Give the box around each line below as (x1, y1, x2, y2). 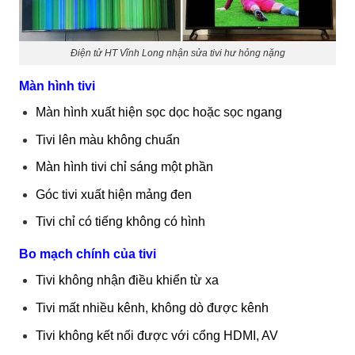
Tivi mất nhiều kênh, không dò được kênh (35, 300, 269, 315)
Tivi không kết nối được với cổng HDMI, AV (35, 328, 278, 342)
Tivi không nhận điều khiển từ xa (35, 273, 219, 288)
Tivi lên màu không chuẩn (35, 132, 180, 147)
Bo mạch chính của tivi (19, 247, 156, 261)
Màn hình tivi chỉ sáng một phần (35, 160, 213, 174)
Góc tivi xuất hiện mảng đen (35, 187, 192, 201)
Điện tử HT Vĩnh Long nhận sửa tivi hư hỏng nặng (70, 47, 285, 59)
